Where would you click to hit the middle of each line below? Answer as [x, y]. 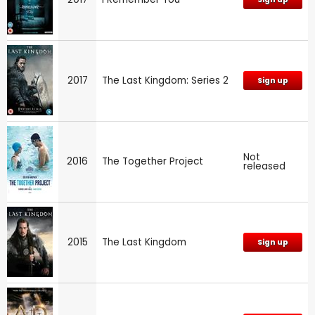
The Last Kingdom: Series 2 [165, 80]
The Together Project [153, 161]
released [264, 166]
